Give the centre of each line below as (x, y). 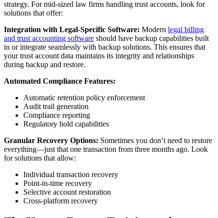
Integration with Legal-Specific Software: (72, 29)
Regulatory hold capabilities (66, 124)
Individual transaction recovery (71, 174)
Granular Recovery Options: (51, 140)
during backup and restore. (45, 64)
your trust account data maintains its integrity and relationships (99, 55)
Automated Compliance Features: (60, 81)
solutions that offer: (33, 13)
